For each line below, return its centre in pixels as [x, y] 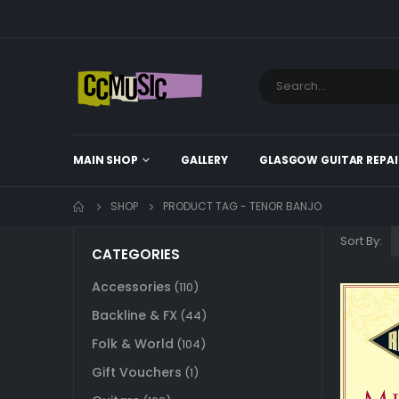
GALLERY [204, 160]
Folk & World [133, 343]
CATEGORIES [136, 255]
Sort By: [361, 241]
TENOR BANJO [285, 207]
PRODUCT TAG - [206, 207]
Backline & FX [134, 315]
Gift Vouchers [137, 372]
